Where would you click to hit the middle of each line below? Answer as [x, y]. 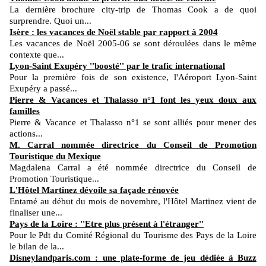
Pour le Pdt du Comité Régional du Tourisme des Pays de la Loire [133, 235]
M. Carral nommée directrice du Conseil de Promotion [133, 145]
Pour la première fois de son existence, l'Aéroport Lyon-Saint [133, 77]
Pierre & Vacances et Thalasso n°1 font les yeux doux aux [133, 99]
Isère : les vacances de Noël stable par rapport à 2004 [114, 32]
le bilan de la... [37, 246]
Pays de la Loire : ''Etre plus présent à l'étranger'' [107, 224]
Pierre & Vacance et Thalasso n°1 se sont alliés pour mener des [133, 122]
